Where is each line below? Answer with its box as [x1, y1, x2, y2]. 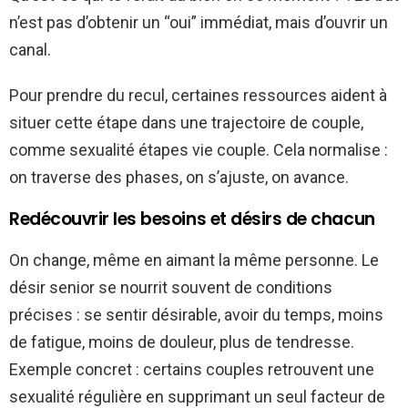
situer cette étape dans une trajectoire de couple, [9, 112, 363, 132]
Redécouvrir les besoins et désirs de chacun [9, 206, 375, 231]
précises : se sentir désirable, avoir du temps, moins [9, 304, 383, 324]
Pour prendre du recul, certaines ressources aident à [9, 85, 387, 105]
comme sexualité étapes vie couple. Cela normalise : [9, 139, 388, 159]
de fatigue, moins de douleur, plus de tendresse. [9, 331, 354, 352]
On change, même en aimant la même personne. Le [9, 250, 379, 270]
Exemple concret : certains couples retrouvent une [9, 359, 374, 379]
